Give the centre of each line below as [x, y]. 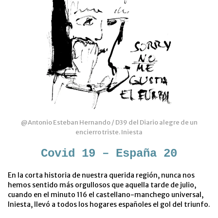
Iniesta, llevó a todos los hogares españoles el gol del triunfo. [109, 204]
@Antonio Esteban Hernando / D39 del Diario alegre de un [109, 122]
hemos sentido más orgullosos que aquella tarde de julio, [102, 185]
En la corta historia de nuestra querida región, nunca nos [101, 175]
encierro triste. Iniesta [109, 132]
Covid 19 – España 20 [109, 153]
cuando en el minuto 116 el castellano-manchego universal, [106, 194]
